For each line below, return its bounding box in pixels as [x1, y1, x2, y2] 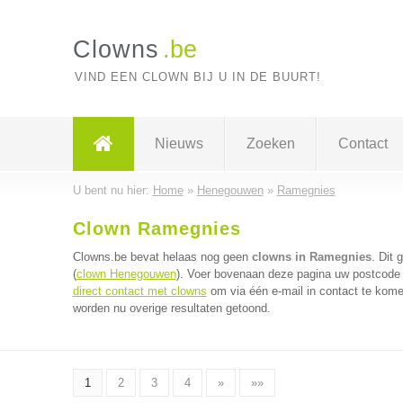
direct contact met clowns [72, 284, 207, 298]
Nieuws [154, 136, 203, 151]
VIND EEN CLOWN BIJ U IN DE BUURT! [74, 70, 321, 84]
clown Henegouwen [76, 267, 176, 281]
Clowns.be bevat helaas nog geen [72, 250, 252, 264]
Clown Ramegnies [72, 219, 241, 238]
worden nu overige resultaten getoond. [72, 301, 271, 315]
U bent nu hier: [72, 184, 153, 197]
